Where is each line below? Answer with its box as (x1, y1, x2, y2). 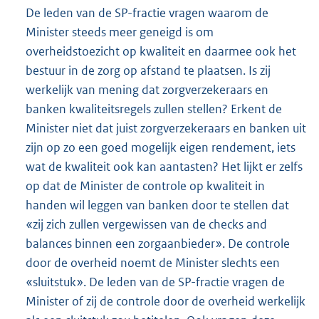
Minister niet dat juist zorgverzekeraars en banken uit (26, 120, 306, 137)
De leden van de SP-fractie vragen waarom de (26, 5, 268, 21)
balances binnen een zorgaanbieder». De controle (26, 236, 290, 252)
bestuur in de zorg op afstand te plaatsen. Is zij (26, 63, 271, 79)
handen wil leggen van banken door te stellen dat (26, 197, 289, 214)
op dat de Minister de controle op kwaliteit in (26, 178, 265, 194)
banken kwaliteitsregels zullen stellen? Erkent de (26, 101, 282, 117)
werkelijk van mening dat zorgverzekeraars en (26, 82, 268, 98)
